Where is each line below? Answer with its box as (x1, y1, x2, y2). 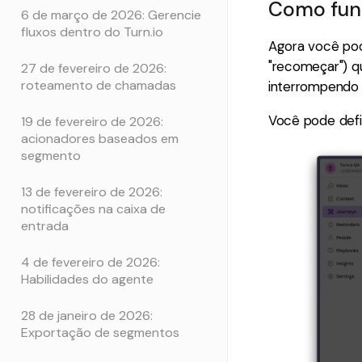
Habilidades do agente (21, 270, 154, 288)
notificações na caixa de (21, 200, 166, 217)
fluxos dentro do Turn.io (21, 23, 163, 40)
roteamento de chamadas (21, 76, 176, 94)
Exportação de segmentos (21, 323, 179, 341)
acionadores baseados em (21, 129, 179, 147)
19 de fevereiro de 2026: (21, 112, 163, 130)
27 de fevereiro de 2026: (21, 59, 166, 77)
